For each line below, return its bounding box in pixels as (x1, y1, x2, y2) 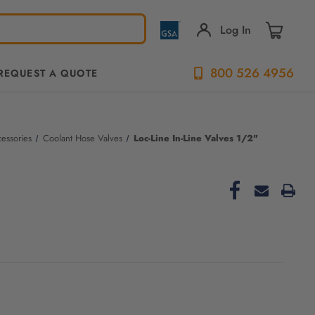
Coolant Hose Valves (42, 131, 122, 145)
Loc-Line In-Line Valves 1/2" (133, 131, 258, 145)
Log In (220, 22, 252, 38)
